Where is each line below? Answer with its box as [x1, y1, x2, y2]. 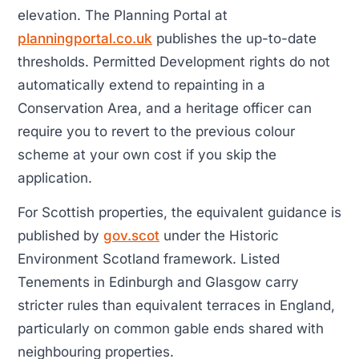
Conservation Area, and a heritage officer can [18, 99, 312, 116]
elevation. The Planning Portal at [18, 6, 228, 23]
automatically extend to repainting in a [18, 76, 265, 93]
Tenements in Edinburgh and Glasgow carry [18, 274, 299, 291]
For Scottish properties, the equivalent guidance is [18, 204, 341, 221]
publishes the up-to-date [152, 30, 317, 46]
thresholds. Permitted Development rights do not [18, 53, 330, 70]
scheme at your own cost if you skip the [18, 146, 276, 163]
